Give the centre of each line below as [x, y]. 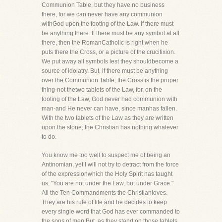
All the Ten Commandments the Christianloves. [105, 193]
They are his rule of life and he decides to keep [104, 202]
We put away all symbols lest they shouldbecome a [110, 61]
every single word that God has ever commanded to [111, 212]
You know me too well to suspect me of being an [106, 155]
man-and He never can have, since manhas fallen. [109, 109]
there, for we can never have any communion [102, 14]
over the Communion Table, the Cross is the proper [110, 80]
